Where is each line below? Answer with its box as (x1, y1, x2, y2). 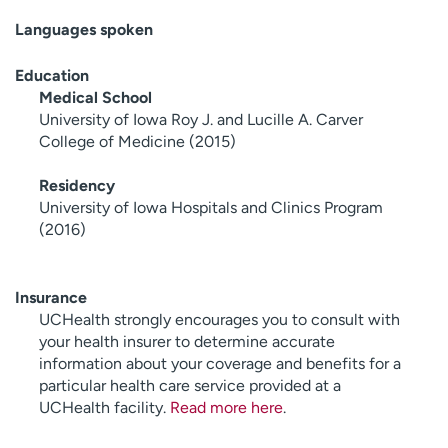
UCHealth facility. (39, 397, 170, 417)
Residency (39, 175, 115, 195)
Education (15, 65, 89, 85)
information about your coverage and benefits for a (39, 353, 401, 373)
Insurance (15, 287, 87, 307)
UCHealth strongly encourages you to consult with (39, 309, 400, 329)
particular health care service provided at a (39, 375, 341, 395)
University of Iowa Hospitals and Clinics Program (39, 197, 383, 217)
